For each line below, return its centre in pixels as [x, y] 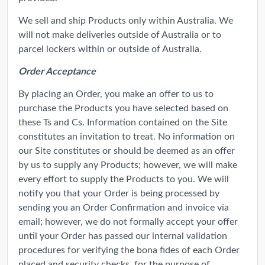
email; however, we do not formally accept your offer [128, 221]
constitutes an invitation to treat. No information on [127, 135]
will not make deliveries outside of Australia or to [120, 34]
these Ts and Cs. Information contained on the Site [123, 121]
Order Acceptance [57, 70]
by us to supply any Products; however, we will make [128, 164]
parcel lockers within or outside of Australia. [110, 48]
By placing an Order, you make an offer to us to [116, 93]
